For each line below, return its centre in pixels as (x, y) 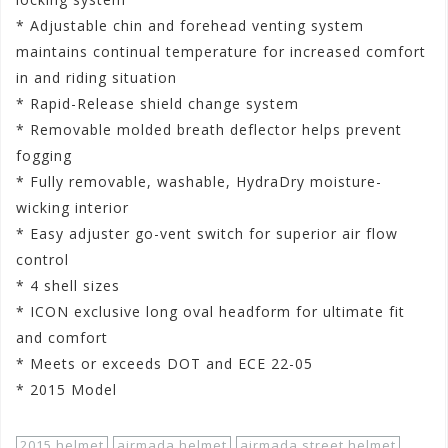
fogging (44, 155)
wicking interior (72, 207)
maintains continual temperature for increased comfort (221, 51)
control (42, 259)
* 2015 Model (66, 389)
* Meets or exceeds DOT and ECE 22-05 (164, 363)
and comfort (62, 337)
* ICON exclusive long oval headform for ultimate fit (210, 311)
